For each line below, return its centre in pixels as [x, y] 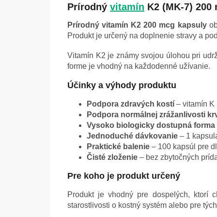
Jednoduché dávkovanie [132, 136]
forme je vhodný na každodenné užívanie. [139, 66]
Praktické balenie [118, 147]
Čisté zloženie [112, 157]
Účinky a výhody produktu [122, 85]
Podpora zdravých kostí [131, 104]
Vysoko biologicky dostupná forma [151, 125]
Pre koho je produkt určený [124, 176]
